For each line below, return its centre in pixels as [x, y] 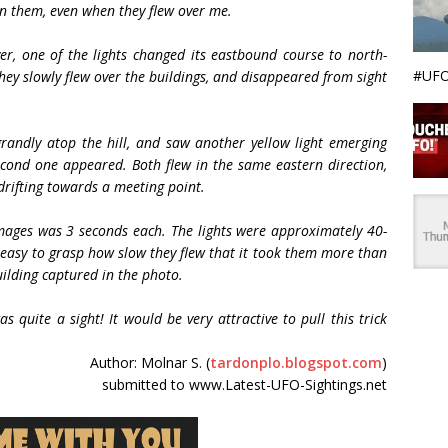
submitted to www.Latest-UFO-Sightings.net [245, 384]
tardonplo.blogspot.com [296, 362]
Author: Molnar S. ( [150, 362]
